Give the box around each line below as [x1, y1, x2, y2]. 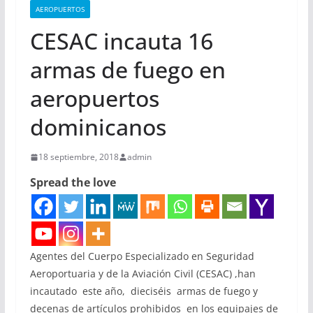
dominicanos [29, 112, 166, 142]
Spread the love [29, 175, 116, 190]
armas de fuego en [29, 54, 226, 85]
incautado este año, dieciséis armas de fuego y [29, 284, 261, 298]
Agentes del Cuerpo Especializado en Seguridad [29, 249, 254, 263]
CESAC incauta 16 [29, 26, 213, 56]
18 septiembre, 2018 [38, 151, 119, 163]
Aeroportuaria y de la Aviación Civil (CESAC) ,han [29, 267, 256, 280]
